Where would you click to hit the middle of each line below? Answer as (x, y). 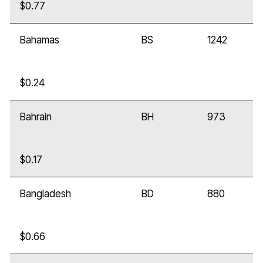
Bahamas (40, 40)
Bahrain (36, 117)
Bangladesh (46, 194)
